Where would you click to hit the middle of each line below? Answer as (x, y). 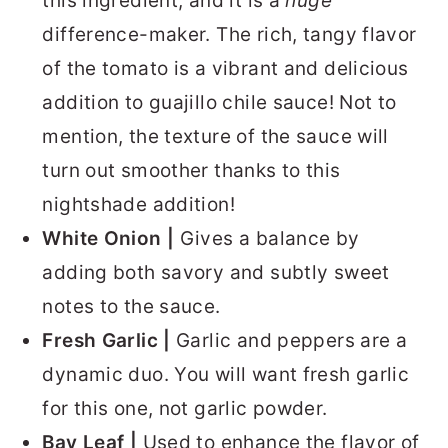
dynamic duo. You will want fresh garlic (226, 375)
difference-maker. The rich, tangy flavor (229, 35)
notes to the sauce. (131, 307)
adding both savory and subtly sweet (216, 273)
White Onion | (111, 239)
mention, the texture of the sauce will (215, 137)
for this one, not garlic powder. (185, 409)
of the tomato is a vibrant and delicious (225, 69)
